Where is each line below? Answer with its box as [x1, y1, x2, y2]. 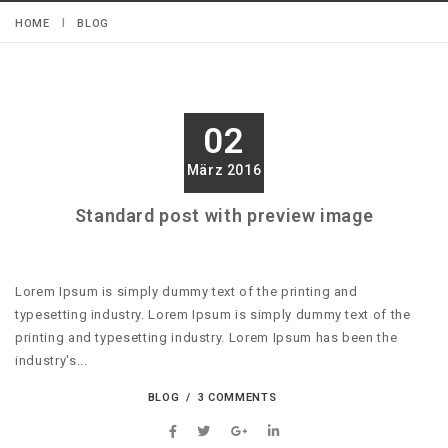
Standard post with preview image [74, 205, 374, 226]
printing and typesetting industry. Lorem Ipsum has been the [15, 330, 398, 346]
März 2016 [186, 162, 262, 178]
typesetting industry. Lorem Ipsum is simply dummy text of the [15, 307, 411, 323]
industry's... [15, 353, 88, 369]
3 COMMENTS [197, 390, 277, 404]
